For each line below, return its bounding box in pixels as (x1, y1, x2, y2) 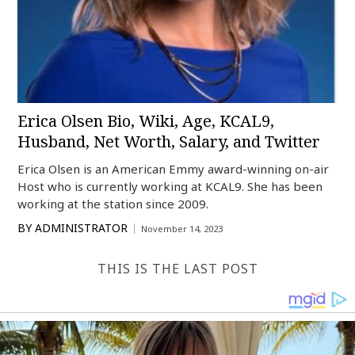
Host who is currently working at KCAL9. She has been (17, 178, 323, 194)
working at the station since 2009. (17, 196, 209, 212)
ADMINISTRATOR (35, 220, 128, 235)
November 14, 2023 (141, 223, 223, 235)
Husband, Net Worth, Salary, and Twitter (17, 131, 321, 152)
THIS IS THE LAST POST (97, 260, 258, 277)
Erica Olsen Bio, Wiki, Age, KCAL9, (17, 110, 275, 132)
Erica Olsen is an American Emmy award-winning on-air (17, 161, 330, 177)
